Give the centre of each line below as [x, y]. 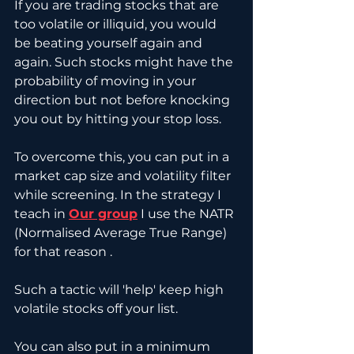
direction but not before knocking [124, 100]
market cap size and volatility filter [124, 176]
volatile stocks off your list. [98, 309]
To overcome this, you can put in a [123, 157]
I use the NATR [187, 214]
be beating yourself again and [110, 43]
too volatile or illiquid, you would [117, 24]
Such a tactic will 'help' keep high [121, 290]
